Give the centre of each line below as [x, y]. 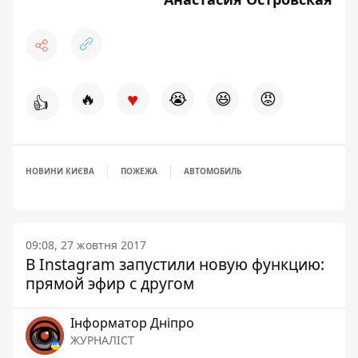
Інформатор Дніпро [132, 323]
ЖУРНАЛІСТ [102, 340]
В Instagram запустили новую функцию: [175, 264]
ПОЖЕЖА [139, 171]
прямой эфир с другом [110, 283]
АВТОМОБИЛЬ [213, 171]
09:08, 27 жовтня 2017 [86, 245]
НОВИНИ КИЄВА [60, 171]
